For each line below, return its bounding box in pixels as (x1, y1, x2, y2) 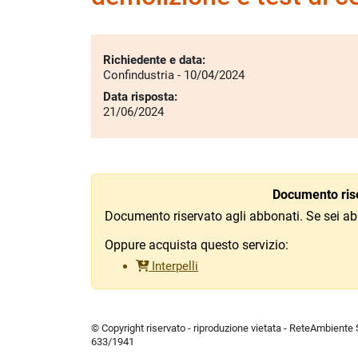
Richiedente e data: (102, 52, 205, 67)
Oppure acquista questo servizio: (105, 237, 288, 253)
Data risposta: (102, 89, 177, 104)
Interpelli (149, 258, 199, 273)
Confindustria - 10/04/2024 (102, 67, 245, 82)
